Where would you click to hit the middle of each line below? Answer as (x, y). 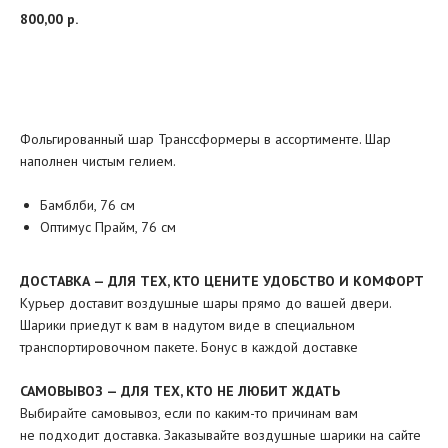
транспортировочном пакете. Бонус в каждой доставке (189, 347)
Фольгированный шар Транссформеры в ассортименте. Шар (205, 139)
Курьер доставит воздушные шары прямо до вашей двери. (205, 303)
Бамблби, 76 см (87, 205)
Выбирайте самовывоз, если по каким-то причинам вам (189, 413)
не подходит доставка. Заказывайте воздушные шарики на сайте (220, 435)
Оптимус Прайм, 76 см (108, 227)
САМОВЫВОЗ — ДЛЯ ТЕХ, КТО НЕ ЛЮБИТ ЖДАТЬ (180, 391)
